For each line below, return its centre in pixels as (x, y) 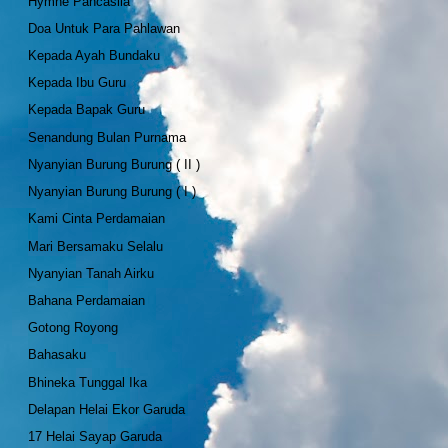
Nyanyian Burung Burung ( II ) (114, 164)
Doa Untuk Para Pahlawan (104, 28)
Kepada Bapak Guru (87, 110)
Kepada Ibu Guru (77, 83)
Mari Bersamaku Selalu (96, 246)
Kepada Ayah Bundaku (94, 55)
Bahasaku (57, 355)
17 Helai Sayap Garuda (95, 437)
